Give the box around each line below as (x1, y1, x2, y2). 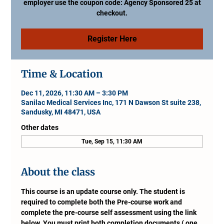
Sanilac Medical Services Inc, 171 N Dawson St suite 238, (21, 98, 201, 106)
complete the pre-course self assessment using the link (21, 208, 198, 216)
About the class (21, 165, 95, 178)
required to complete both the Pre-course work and (21, 197, 184, 206)
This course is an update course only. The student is (21, 187, 187, 195)
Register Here (87, 33, 137, 43)
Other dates (21, 123, 59, 131)
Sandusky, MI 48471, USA (21, 107, 101, 116)
